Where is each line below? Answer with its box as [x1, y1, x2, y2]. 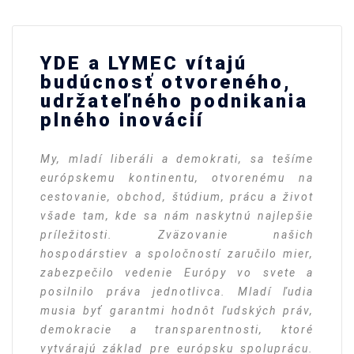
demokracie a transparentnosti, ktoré [40, 323, 314, 337]
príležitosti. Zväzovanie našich [40, 228, 314, 242]
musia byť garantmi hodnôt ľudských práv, [40, 304, 314, 318]
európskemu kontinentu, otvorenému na [40, 171, 314, 185]
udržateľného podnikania [40, 90, 308, 113]
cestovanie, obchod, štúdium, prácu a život [40, 190, 314, 204]
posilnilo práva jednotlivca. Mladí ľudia [40, 285, 314, 299]
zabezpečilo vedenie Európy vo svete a [40, 266, 314, 280]
